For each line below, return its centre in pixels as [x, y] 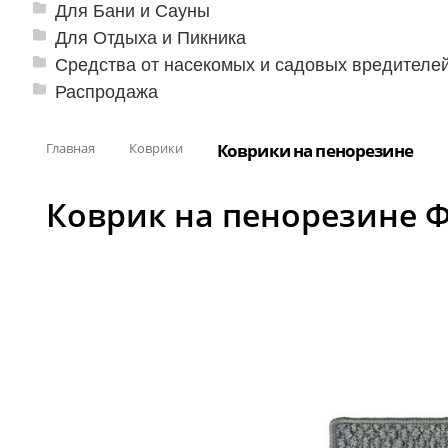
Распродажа [106, 90]
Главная [70, 147]
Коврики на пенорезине [314, 150]
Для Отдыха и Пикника [150, 36]
